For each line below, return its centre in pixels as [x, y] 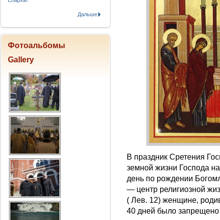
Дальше [87, 14]
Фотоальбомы [37, 45]
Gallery [21, 60]
